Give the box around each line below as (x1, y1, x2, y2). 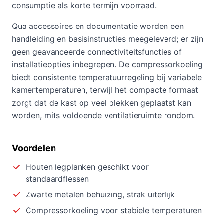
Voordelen (12, 143, 56, 154)
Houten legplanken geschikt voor (26, 162, 149, 172)
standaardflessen (26, 174, 89, 184)
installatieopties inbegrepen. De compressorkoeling (12, 59, 203, 70)
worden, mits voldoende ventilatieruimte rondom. (12, 110, 195, 121)
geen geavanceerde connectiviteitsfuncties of (12, 47, 182, 57)
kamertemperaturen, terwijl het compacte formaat (12, 85, 198, 95)
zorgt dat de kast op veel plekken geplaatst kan (12, 98, 191, 108)
